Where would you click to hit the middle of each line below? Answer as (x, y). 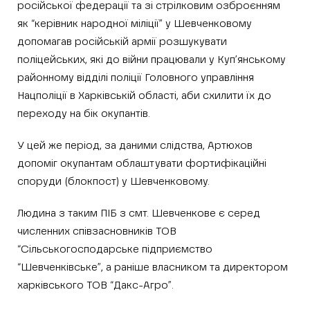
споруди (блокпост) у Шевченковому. (113, 181)
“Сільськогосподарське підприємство (115, 249)
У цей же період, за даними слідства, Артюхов (135, 145)
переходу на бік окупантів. (84, 113)
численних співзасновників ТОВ (97, 231)
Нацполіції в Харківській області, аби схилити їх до (144, 95)
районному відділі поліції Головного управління (136, 77)
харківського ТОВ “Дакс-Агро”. (95, 285)
